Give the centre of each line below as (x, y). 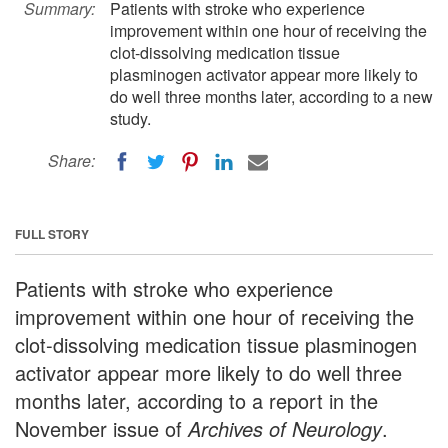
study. (130, 118)
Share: (71, 160)
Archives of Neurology (285, 428)
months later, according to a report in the (196, 400)
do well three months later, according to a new (271, 96)
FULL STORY (52, 233)
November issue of (101, 428)
